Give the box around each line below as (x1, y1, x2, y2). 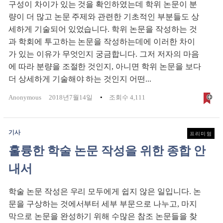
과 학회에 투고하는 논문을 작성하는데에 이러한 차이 (8, 37, 195, 46)
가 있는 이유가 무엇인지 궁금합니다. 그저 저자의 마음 (8, 50, 199, 59)
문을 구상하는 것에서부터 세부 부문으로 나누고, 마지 (8, 200, 197, 209)
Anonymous (8, 94, 41, 102)
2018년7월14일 (49, 94, 93, 102)
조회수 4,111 (109, 94, 145, 102)
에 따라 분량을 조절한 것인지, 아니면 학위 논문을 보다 (8, 62, 201, 71)
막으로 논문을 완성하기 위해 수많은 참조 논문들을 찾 (8, 212, 197, 221)
